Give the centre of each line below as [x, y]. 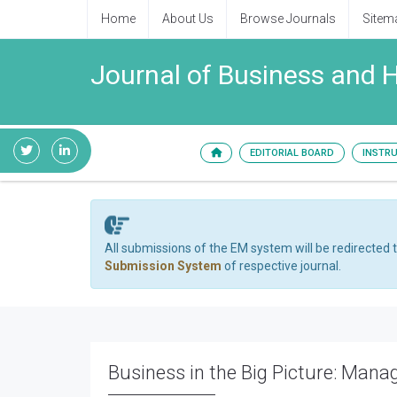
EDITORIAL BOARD [292, 153]
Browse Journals [288, 19]
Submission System [163, 266]
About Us [188, 19]
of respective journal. [281, 266]
